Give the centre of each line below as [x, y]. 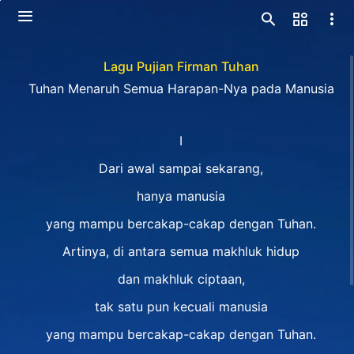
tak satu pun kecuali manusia [181, 307]
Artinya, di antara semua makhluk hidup [181, 251]
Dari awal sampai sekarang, [181, 168]
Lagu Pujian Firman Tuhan [181, 66]
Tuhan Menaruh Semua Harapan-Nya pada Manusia [181, 88]
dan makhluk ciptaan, [181, 279]
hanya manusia [181, 196]
